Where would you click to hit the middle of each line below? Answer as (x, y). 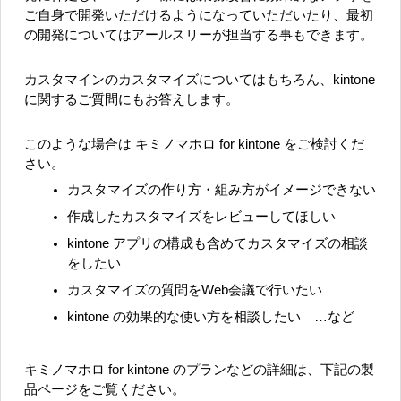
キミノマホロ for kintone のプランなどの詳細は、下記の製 (199, 369)
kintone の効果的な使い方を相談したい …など (211, 316)
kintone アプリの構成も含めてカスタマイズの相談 (218, 243)
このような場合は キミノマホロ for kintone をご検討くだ (194, 144)
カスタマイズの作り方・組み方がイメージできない (222, 189)
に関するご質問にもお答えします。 (132, 99)
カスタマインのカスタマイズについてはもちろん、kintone (200, 79)
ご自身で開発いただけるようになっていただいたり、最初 (199, 15)
